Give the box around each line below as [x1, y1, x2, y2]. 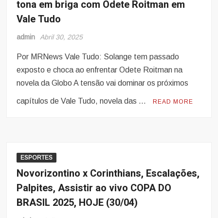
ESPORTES [20, 154, 53, 162]
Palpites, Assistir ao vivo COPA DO [17, 181, 172, 196]
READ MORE [153, 98, 194, 106]
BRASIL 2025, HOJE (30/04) [17, 196, 138, 210]
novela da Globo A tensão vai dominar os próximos [17, 79, 189, 88]
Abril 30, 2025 [40, 33, 83, 41]
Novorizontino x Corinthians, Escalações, [17, 166, 200, 181]
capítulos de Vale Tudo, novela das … [17, 97, 148, 106]
